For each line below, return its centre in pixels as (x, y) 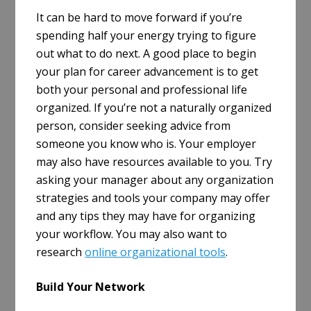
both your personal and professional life (142, 90)
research (61, 252)
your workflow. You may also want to (132, 234)
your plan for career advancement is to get (148, 72)
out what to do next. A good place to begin (146, 54)
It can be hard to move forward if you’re (140, 18)
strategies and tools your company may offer (153, 198)
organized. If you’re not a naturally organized (154, 108)
